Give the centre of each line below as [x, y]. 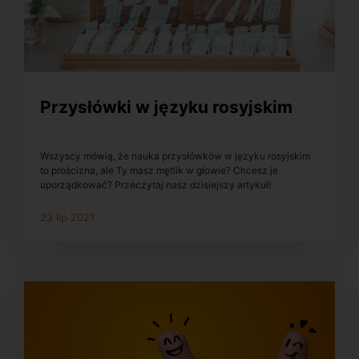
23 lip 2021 [67, 218]
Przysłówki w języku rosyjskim [166, 107]
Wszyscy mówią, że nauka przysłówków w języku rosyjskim [175, 156]
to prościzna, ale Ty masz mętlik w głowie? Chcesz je [159, 171]
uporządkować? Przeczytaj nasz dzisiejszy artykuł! [155, 185]
